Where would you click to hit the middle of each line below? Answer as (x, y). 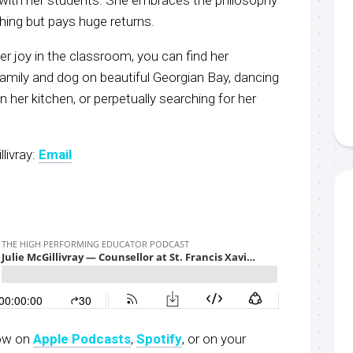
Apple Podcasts (82, 338)
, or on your (214, 338)
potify (163, 338)
